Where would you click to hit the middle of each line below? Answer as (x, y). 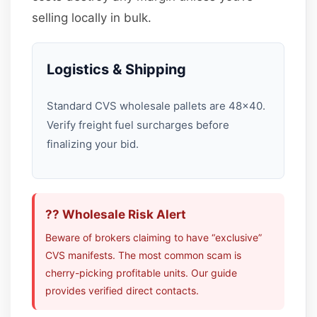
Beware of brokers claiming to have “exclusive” (154, 237)
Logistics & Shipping (117, 69)
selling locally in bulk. (92, 17)
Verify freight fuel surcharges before (138, 125)
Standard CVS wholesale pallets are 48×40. (156, 105)
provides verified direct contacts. (122, 290)
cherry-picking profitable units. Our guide (142, 272)
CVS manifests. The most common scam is (144, 255)
